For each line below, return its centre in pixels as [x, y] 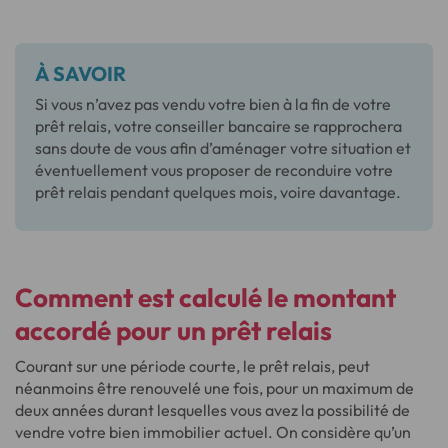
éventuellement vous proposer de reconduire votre [214, 169]
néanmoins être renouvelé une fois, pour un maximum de [214, 387]
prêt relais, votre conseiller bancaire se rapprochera [218, 125]
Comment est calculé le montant [205, 297]
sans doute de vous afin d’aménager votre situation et [223, 147]
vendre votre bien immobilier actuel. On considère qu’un [213, 431]
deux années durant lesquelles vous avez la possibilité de [212, 409]
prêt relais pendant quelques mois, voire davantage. [218, 191]
